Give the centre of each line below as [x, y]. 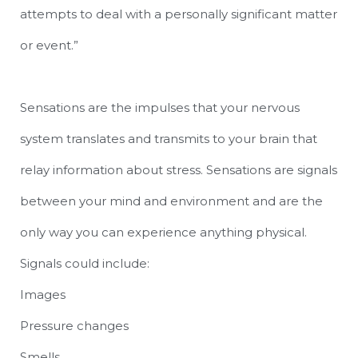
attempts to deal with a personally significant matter [179, 14]
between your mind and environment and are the [171, 201]
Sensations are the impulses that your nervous [160, 107]
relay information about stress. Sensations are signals [179, 170]
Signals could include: [85, 263]
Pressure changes [74, 326]
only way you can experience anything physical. [163, 232]
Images [43, 294]
